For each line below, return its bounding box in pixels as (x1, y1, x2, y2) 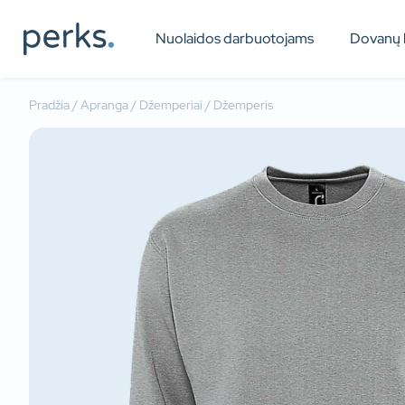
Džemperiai (139, 97, 202, 113)
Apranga (80, 97, 128, 113)
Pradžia (29, 97, 70, 113)
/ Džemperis (202, 97, 273, 113)
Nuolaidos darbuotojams (155, 29, 315, 48)
